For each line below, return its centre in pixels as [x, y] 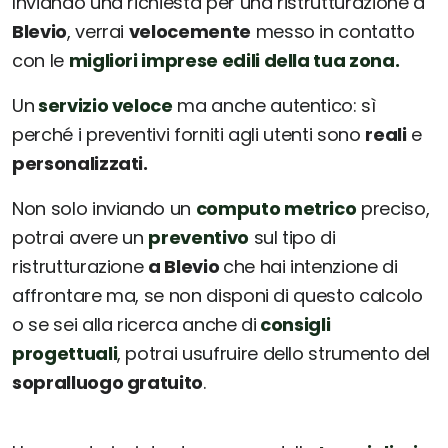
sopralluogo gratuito [107, 383]
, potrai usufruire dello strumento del [273, 354]
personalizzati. [80, 164]
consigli [293, 325]
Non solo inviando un [104, 209]
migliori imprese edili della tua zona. [234, 61]
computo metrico [276, 209]
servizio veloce [103, 106]
